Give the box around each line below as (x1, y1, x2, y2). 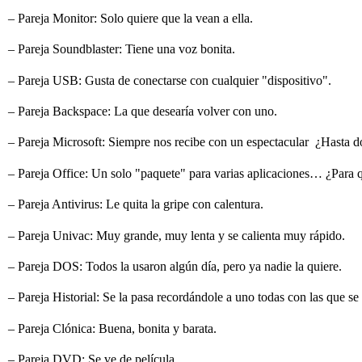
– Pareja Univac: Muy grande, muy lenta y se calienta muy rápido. (8, 228, 348, 242)
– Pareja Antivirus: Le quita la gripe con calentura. (8, 197, 267, 212)
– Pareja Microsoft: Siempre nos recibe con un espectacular (8, 135, 309, 149)
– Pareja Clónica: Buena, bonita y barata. (8, 321, 220, 335)
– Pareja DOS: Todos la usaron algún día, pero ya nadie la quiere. (8, 259, 345, 274)
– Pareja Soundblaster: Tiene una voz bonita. (8, 42, 238, 57)
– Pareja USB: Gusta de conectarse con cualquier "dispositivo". (8, 73, 335, 87)
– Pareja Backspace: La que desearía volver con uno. (8, 104, 280, 119)
